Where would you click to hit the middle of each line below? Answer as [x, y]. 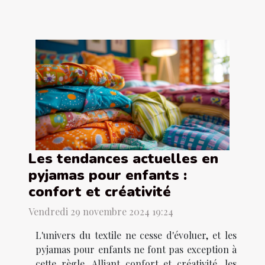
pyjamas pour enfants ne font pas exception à [136, 250]
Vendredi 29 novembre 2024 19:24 [101, 212]
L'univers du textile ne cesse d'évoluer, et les [136, 235]
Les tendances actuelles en [123, 159]
